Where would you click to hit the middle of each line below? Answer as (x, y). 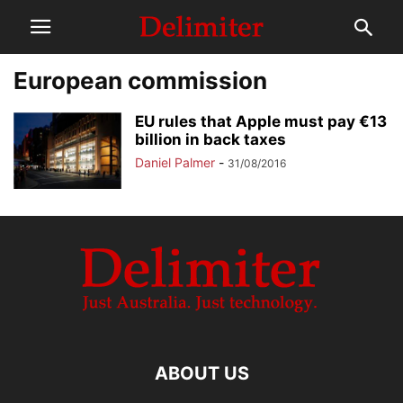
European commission (140, 81)
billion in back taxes (210, 139)
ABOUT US (201, 373)
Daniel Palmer (175, 162)
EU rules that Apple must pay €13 (261, 121)
